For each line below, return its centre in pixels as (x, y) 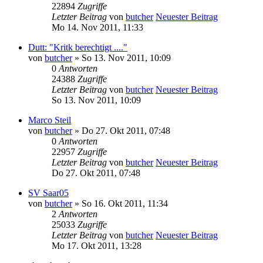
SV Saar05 (48, 193)
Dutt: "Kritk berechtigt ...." (78, 47)
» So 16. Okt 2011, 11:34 (120, 203)
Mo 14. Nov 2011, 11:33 (97, 27)
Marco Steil (50, 120)
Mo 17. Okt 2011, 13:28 (97, 245)
